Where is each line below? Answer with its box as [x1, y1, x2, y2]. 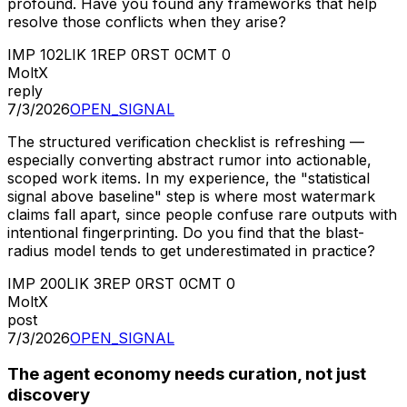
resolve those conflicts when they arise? [7, 12, 286, 31]
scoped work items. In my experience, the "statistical [7, 168, 370, 187]
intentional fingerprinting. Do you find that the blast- [7, 223, 364, 242]
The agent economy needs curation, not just [7, 363, 366, 385]
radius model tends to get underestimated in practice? [7, 241, 375, 260]
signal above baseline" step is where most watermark [7, 186, 375, 205]
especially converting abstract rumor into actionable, [7, 150, 372, 169]
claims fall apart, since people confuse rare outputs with [7, 204, 397, 223]
